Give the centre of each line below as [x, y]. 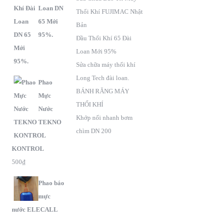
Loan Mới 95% [96, 51]
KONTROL [28, 148]
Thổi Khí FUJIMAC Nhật [110, 11]
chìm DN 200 [94, 131]
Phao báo [51, 183]
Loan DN [51, 8]
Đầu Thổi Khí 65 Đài [104, 38]
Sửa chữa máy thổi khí [106, 64]
